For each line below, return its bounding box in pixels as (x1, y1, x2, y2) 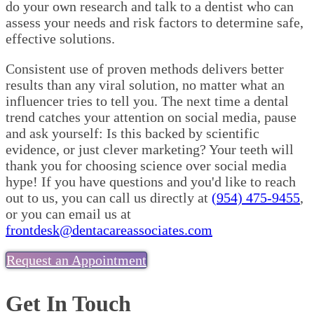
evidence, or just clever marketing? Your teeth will (6, 142, 294, 158)
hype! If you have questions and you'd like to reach (6, 174, 296, 190)
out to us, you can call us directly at (6, 190, 212, 206)
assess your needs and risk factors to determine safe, (6, 15, 303, 31)
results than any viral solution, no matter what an (6, 77, 285, 93)
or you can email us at (6, 206, 131, 222)
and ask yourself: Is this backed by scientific (6, 125, 259, 142)
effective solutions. (6, 31, 115, 47)
